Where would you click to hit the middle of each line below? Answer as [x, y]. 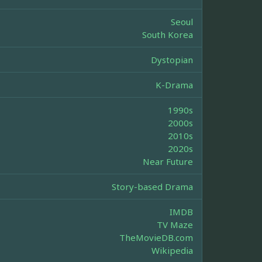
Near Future [168, 162]
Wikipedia [172, 251]
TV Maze [175, 225]
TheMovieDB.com [156, 238]
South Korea [168, 35]
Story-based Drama [152, 187]
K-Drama [174, 85]
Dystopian [172, 60]
